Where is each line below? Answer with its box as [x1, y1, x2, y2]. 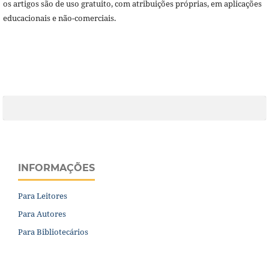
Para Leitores [18, 190, 67, 201]
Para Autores [18, 208, 66, 219]
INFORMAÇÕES [18, 162, 95, 174]
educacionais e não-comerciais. [2, 12, 116, 23]
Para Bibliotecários [18, 226, 88, 237]
